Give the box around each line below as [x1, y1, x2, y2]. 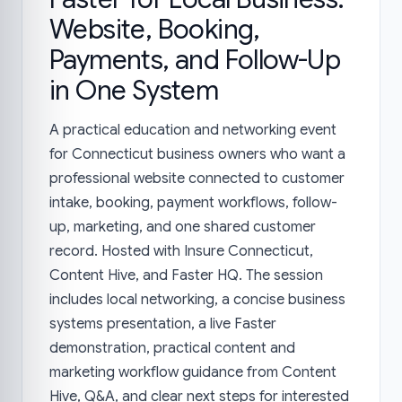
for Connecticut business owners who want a [49, 145, 345, 163]
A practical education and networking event [49, 121, 336, 139]
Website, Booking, [49, 13, 260, 47]
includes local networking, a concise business [49, 291, 345, 309]
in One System [49, 74, 219, 108]
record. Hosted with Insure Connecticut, [49, 242, 313, 260]
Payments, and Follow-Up [49, 43, 341, 77]
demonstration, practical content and [49, 339, 295, 357]
